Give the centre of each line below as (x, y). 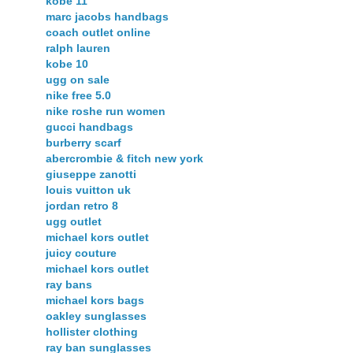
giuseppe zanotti (91, 174)
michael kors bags (95, 300)
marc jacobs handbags (107, 16)
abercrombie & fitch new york (124, 158)
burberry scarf (84, 142)
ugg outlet (74, 221)
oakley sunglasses (96, 316)
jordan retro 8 (82, 205)
